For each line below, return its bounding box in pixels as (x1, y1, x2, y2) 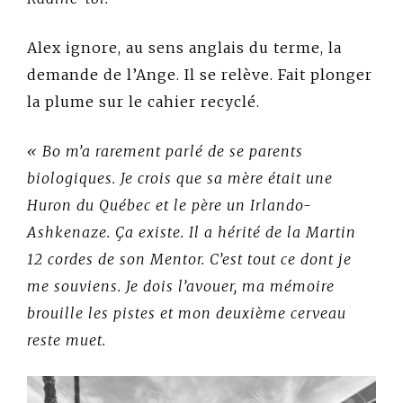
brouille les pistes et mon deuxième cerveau (27, 303, 346, 322)
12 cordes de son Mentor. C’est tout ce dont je (27, 249, 352, 268)
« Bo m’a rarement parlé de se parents (27, 141, 303, 160)
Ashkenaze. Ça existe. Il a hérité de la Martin (27, 222, 356, 241)
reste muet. (27, 330, 106, 349)
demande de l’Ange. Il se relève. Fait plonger (27, 65, 372, 84)
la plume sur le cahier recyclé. (27, 92, 260, 111)
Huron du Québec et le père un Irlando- (27, 195, 312, 214)
